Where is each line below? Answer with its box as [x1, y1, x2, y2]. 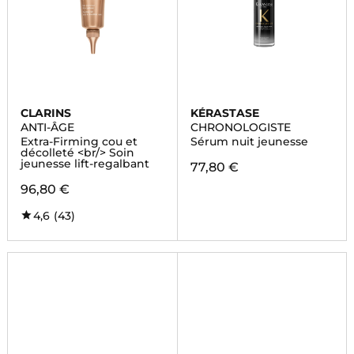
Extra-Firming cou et [20, 134, 137, 149]
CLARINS [20, 106, 71, 120]
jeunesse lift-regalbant [20, 156, 149, 171]
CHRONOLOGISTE [190, 120, 291, 134]
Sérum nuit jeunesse [190, 134, 308, 149]
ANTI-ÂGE [20, 120, 74, 134]
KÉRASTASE [190, 106, 259, 120]
